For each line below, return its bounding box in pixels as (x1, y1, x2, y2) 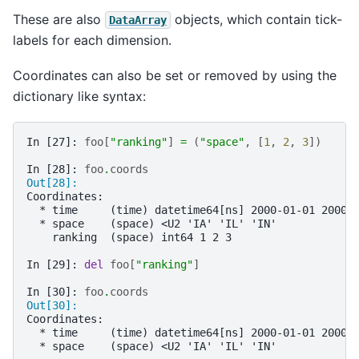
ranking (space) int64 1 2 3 (26, 230, 232, 244)
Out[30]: (26, 298, 84, 312)
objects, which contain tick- (171, 10, 342, 27)
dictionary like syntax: (13, 88, 146, 105)
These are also (13, 10, 105, 27)
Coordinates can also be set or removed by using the (13, 67, 337, 84)
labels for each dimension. (13, 31, 171, 48)
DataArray (109, 13, 167, 26)
